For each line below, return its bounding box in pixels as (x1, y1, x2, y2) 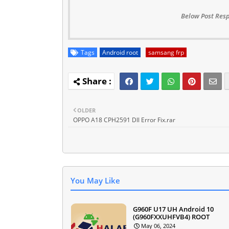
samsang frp (148, 48, 184, 57)
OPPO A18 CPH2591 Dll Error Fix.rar (73, 115, 175, 124)
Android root (102, 48, 138, 57)
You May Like (71, 175, 120, 186)
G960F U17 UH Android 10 (133, 204, 214, 214)
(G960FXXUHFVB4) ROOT (133, 212, 210, 221)
